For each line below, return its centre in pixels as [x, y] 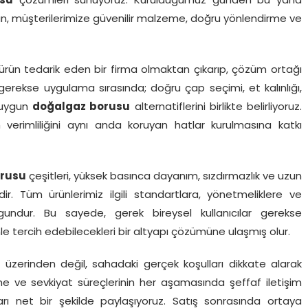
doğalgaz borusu [81, 107]
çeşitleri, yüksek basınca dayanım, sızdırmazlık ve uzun [164, 177]
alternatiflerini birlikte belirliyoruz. [216, 107]
